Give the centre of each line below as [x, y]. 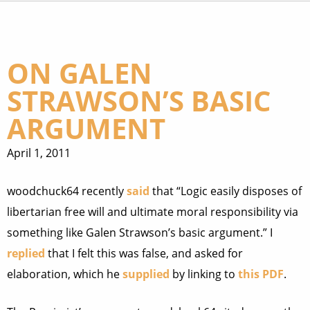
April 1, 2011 [39, 153]
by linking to [204, 274]
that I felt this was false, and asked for [144, 253]
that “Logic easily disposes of [226, 191]
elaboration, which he [65, 274]
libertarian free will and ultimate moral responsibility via [153, 212]
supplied [146, 274]
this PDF [261, 274]
